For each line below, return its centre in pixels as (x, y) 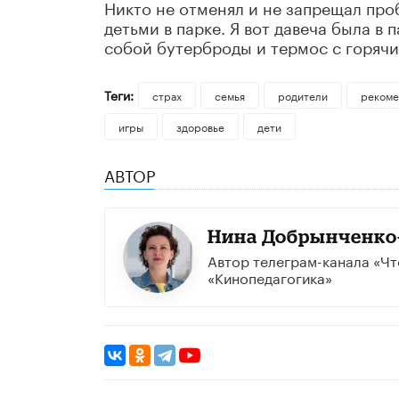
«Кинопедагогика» (269, 277)
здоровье (200, 126)
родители (302, 95)
